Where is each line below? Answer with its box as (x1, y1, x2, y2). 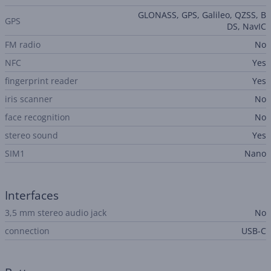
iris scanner (5, 93, 53, 105)
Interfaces (5, 188, 59, 203)
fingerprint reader (5, 75, 78, 87)
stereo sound (5, 129, 58, 141)
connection (5, 225, 50, 237)
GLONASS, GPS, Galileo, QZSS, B (138, 9, 266, 21)
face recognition (5, 111, 70, 123)
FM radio (5, 39, 41, 50)
